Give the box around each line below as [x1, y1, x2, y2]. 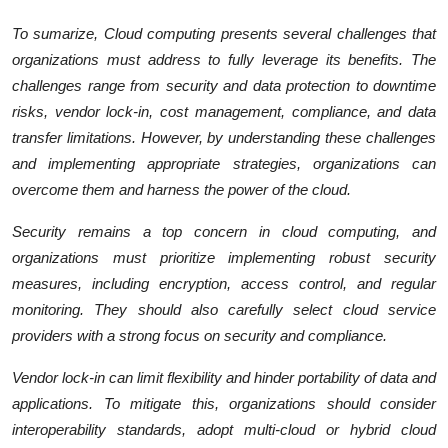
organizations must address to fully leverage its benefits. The [12, 50, 436, 68]
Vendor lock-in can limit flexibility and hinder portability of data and [12, 368, 436, 386]
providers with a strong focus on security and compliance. [12, 326, 387, 344]
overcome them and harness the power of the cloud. [12, 180, 351, 198]
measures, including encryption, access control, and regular [12, 274, 436, 292]
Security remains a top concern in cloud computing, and [12, 222, 436, 240]
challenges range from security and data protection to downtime [12, 76, 436, 94]
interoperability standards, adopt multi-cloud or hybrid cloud [12, 420, 436, 438]
